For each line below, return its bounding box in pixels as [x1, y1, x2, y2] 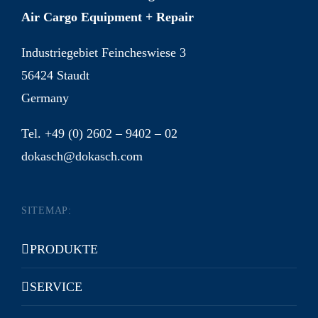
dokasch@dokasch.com [21, 149, 143, 164]
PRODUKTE [30, 242, 98, 257]
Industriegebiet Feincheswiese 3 [21, 45, 186, 60]
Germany [21, 91, 69, 106]
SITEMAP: [21, 205, 72, 216]
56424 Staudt [21, 68, 89, 83]
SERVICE [30, 280, 82, 295]
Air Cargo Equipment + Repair [21, 10, 194, 25]
